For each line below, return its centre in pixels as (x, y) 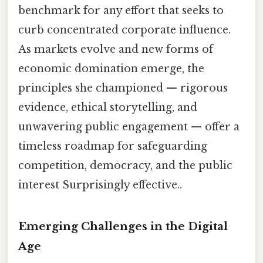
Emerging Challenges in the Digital (123, 227)
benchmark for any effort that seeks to (121, 11)
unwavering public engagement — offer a (129, 127)
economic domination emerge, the (111, 69)
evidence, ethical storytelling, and (108, 108)
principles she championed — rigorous (123, 88)
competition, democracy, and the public (125, 166)
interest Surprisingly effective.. (100, 185)
